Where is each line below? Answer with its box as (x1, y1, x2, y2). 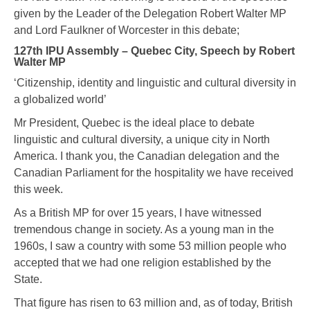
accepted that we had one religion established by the (14, 257, 271, 269)
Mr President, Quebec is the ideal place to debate (14, 117, 255, 129)
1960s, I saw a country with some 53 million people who (14, 240, 286, 253)
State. (14, 273, 42, 286)
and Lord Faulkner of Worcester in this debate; (14, 24, 239, 37)
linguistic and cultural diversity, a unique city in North (14, 134, 270, 146)
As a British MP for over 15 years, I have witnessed (14, 207, 262, 219)
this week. (14, 183, 63, 196)
